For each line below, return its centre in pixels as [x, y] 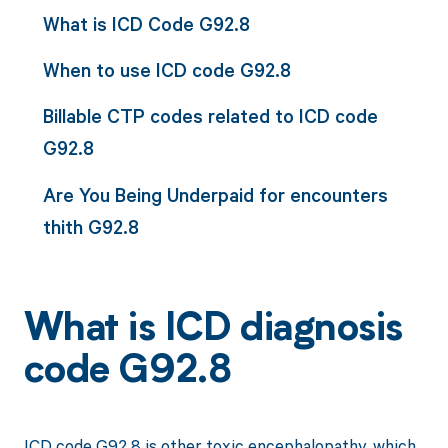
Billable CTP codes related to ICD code [210, 116]
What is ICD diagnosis [213, 330]
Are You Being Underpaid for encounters [215, 194]
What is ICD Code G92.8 [146, 23]
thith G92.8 [90, 226]
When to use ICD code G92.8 [166, 70]
